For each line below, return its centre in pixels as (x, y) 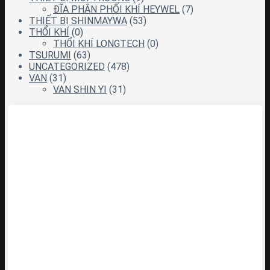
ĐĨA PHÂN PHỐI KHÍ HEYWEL (116, 9)
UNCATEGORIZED (67, 66)
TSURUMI (50, 55)
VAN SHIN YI (80, 89)
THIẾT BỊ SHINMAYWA (78, 20)
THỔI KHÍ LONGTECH (99, 43)
